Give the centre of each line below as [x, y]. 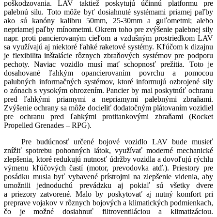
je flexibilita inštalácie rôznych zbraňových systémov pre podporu [108, 56]
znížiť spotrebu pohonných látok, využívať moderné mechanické [108, 151]
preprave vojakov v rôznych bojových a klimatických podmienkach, [108, 203]
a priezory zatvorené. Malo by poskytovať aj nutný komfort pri [108, 194]
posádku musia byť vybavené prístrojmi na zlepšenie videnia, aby [108, 177]
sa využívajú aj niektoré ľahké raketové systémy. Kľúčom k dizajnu [108, 47]
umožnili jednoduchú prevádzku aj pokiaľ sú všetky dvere [108, 186]
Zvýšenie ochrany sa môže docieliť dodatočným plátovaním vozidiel [108, 108]
